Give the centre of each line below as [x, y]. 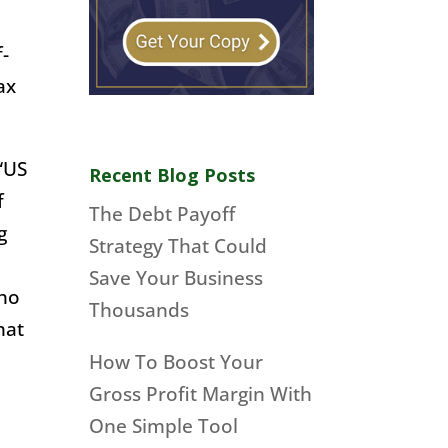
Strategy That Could [178, 246]
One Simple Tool [164, 425]
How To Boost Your [176, 361]
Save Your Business [176, 278]
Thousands [139, 310]
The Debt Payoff [162, 214]
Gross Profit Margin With [201, 393]
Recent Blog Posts [172, 175]
